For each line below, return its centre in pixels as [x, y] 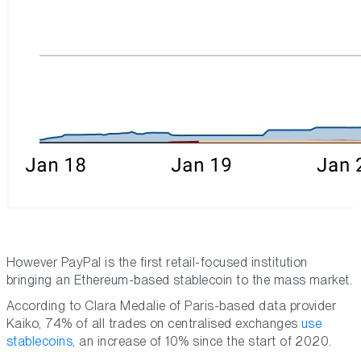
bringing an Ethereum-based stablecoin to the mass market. [180, 280]
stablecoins [40, 342]
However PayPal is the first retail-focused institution [157, 263]
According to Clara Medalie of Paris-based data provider [172, 306]
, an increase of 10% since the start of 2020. [202, 342]
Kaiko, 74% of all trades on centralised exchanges [154, 324]
